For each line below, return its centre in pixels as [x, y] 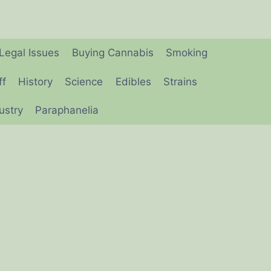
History [35, 81]
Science [84, 81]
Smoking [186, 53]
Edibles [133, 81]
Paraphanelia [67, 110]
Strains [181, 81]
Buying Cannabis [113, 53]
